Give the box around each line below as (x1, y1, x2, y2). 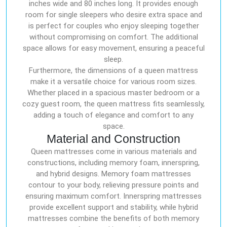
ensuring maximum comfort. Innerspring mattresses (25, 191, 202, 201)
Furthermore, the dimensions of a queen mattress (29, 65, 198, 75)
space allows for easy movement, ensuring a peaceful (22, 43, 205, 53)
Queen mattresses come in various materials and (30, 146, 197, 156)
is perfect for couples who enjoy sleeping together (28, 21, 199, 30)
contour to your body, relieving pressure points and (28, 180, 199, 190)
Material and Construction (47, 132, 180, 145)
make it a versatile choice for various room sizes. (30, 77, 197, 86)
